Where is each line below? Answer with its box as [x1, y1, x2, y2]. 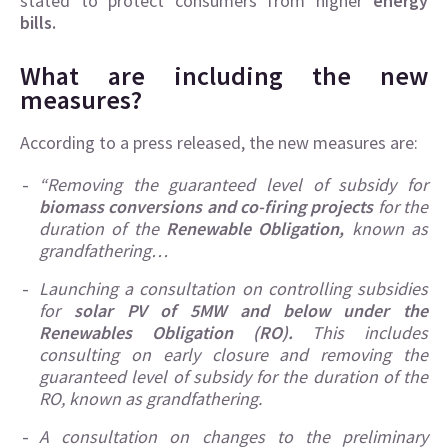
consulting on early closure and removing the [39, 343, 428, 367]
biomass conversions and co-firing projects [39, 195, 374, 219]
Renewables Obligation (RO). [39, 321, 293, 345]
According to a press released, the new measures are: [20, 131, 418, 155]
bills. [20, 11, 56, 35]
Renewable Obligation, [166, 217, 345, 241]
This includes [292, 321, 428, 345]
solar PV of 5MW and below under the [73, 299, 428, 323]
